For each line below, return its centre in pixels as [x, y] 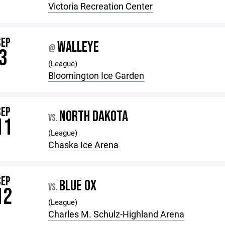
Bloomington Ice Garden [96, 75]
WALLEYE [78, 47]
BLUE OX [78, 186]
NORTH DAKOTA [94, 117]
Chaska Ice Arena [84, 145]
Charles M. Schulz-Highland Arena [117, 214]
